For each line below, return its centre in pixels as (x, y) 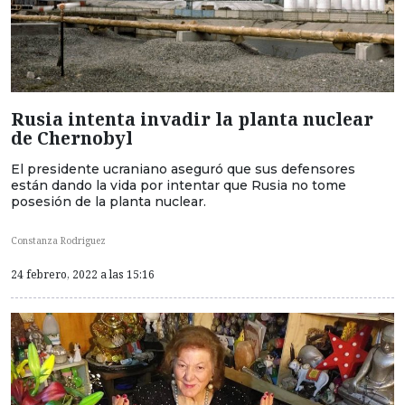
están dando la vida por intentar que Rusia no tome (179, 186)
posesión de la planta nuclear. (108, 202)
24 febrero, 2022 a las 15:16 (83, 274)
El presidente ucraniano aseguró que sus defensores (183, 170)
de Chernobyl (72, 138)
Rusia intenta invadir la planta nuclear (192, 119)
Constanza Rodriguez (58, 241)
